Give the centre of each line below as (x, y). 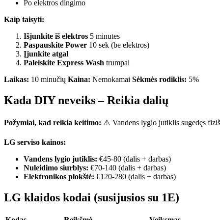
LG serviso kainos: (35, 142)
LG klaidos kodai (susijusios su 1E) (92, 197)
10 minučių (48, 80)
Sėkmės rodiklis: (159, 80)
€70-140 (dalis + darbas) (127, 167)
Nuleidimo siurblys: (56, 167)
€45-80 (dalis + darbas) (134, 159)
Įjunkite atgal (46, 54)
